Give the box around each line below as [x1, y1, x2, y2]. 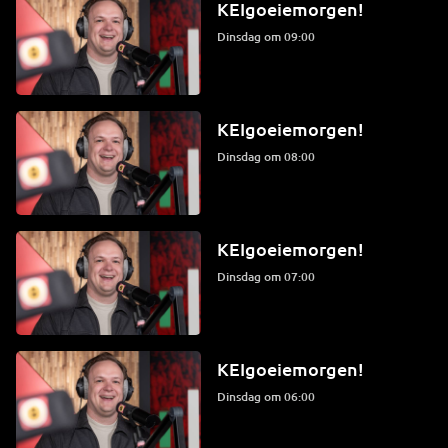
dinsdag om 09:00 [226, 27, 316, 45]
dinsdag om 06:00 [226, 388, 316, 406]
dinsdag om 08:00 [226, 148, 316, 166]
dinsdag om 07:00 [226, 268, 316, 286]
